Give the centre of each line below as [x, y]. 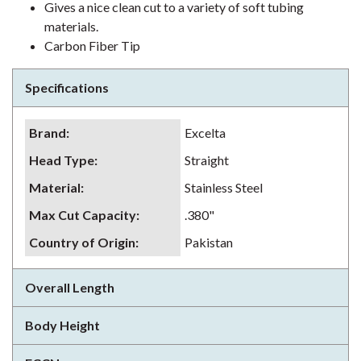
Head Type [62, 160]
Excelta [205, 133]
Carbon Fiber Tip [92, 46]
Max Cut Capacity [83, 215]
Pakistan [209, 242]
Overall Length [70, 287]
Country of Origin [82, 242]
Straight [207, 160]
